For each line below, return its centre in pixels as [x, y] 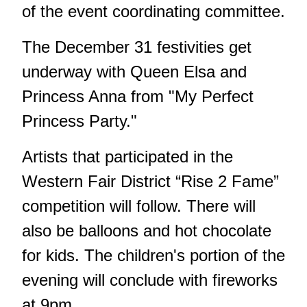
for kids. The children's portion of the [153, 256]
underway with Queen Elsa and [134, 72]
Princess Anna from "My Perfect [138, 97]
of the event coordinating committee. [153, 12]
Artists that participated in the [127, 157]
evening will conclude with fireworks [150, 280]
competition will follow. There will [139, 206]
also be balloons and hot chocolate [147, 231]
